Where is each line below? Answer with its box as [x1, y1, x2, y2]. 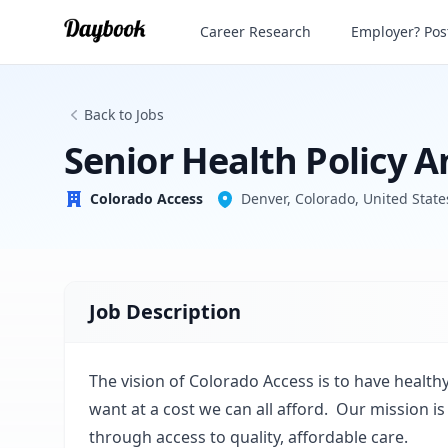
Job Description [89, 298, 241, 325]
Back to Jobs [84, 105, 164, 124]
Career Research [200, 22, 312, 41]
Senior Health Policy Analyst [172, 14, 368, 33]
